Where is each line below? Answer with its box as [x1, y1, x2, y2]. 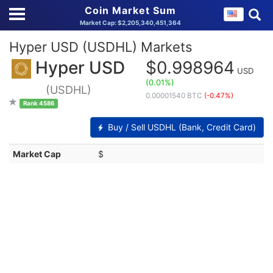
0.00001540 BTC [146, 91, 204, 100]
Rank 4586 [23, 100, 54, 107]
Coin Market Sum [85, 4, 176, 16]
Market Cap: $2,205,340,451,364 [80, 19, 181, 26]
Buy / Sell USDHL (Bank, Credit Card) [105, 122, 256, 133]
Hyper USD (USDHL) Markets [9, 39, 193, 55]
